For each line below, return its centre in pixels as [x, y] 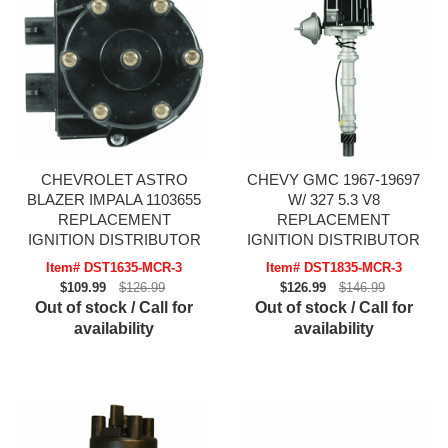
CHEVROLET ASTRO [114, 180]
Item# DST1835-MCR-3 [333, 268]
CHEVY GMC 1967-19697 [334, 180]
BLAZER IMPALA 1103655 [114, 200]
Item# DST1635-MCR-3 [114, 268]
